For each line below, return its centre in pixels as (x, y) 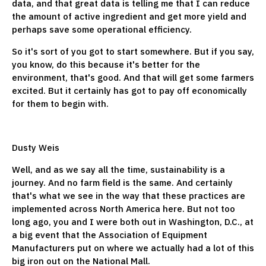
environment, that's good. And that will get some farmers (133, 77)
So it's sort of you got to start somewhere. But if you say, (133, 51)
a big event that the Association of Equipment (110, 235)
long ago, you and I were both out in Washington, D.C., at (133, 221)
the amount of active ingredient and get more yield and (129, 16)
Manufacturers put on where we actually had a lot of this (133, 248)
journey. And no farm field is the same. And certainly (122, 182)
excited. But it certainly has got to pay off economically (129, 90)
